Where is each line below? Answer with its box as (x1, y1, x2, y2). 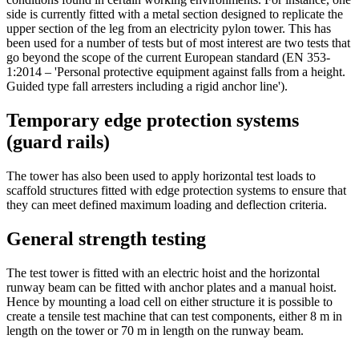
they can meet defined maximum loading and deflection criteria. (6, 197, 327, 212)
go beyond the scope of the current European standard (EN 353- (6, 50, 330, 65)
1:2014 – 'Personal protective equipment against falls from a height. (6, 65, 345, 79)
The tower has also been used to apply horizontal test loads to (6, 168, 316, 183)
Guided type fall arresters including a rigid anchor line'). (6, 79, 288, 94)
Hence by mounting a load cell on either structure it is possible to (6, 294, 333, 309)
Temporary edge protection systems (6, 110, 299, 131)
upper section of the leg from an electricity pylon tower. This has (6, 22, 331, 36)
